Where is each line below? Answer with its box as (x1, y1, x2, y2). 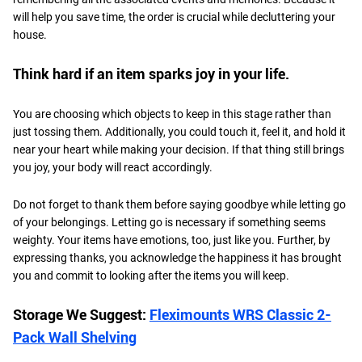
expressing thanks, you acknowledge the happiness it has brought (13, 250, 342, 264)
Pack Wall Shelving (13, 328, 137, 346)
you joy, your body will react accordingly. (13, 160, 213, 174)
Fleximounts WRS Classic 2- (149, 305, 331, 323)
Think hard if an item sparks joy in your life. (13, 65, 289, 82)
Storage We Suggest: (13, 305, 149, 323)
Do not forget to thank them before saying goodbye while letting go (13, 197, 346, 211)
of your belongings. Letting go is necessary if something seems (13, 215, 326, 229)
